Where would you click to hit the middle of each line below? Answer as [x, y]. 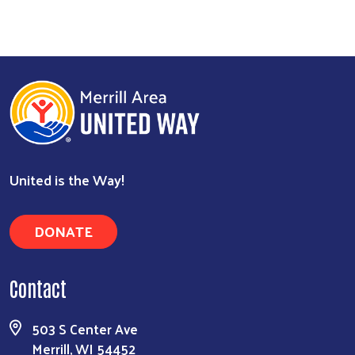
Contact [38, 288]
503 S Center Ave [85, 329]
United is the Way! [67, 180]
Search [167, 184]
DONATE [63, 231]
